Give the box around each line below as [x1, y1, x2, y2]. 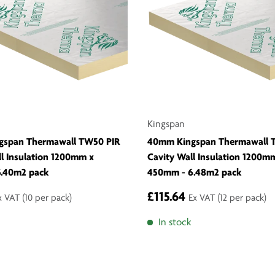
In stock [158, 217, 192, 228]
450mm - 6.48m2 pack [147, 168, 242, 179]
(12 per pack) [217, 193, 266, 204]
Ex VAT [188, 193, 217, 204]
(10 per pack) [22, 193, 72, 204]
